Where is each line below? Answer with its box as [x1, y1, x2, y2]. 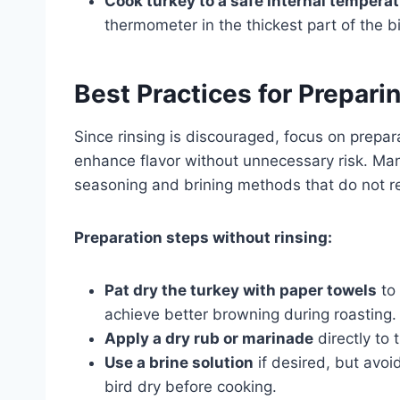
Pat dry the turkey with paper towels [104, 280, 377, 299]
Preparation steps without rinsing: [74, 228, 332, 246]
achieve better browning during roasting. [104, 304, 396, 323]
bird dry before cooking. [104, 377, 277, 396]
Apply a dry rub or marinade [104, 329, 313, 347]
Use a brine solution [104, 353, 254, 371]
